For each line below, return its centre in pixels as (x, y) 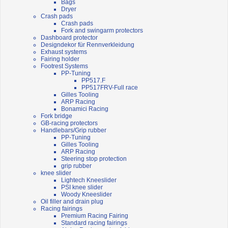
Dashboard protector (69, 38)
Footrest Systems (64, 66)
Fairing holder (60, 59)
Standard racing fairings (94, 223)
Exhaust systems (64, 52)
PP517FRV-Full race (110, 88)
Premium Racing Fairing (95, 216)
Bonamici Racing (85, 109)
